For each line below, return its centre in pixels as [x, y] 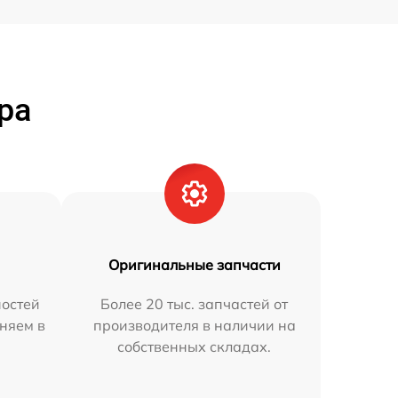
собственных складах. [195, 346]
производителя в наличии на [194, 325]
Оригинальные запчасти [194, 265]
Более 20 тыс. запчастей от [195, 304]
